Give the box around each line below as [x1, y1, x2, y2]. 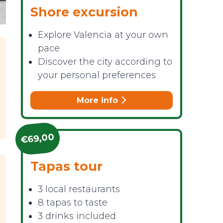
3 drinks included [37, 211, 116, 222]
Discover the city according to [37, 56, 172, 67]
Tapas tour [30, 159, 103, 174]
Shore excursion [30, 4, 138, 19]
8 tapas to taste [37, 197, 108, 208]
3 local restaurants [37, 184, 120, 195]
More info [76, 96, 120, 105]
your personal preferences [37, 70, 156, 81]
